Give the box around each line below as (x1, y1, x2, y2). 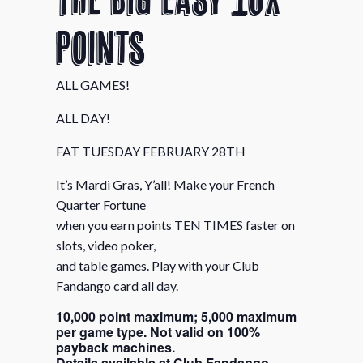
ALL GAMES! (55, 76, 130, 92)
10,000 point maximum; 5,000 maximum (55, 306, 297, 326)
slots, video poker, (55, 237, 156, 253)
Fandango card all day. (55, 277, 178, 293)
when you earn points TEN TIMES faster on (55, 216, 295, 233)
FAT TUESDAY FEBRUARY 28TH (55, 143, 246, 159)
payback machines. (55, 337, 175, 357)
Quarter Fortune (55, 196, 146, 212)
